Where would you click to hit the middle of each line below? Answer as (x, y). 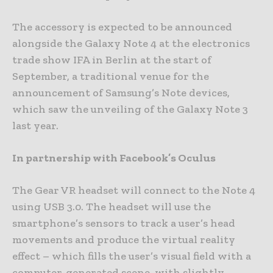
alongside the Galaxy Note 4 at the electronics (131, 44)
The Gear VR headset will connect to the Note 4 (134, 190)
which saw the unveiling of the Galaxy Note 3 (130, 109)
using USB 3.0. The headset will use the (112, 207)
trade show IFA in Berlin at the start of (112, 60)
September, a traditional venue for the (111, 76)
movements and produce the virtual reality (124, 240)
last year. (35, 126)
